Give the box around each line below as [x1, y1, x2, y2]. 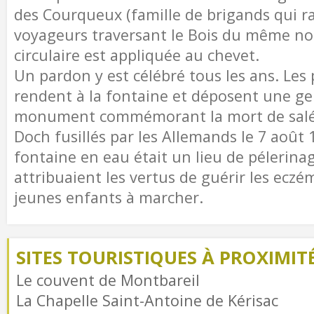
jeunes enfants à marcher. [14, 187, 203, 207]
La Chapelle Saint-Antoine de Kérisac [16, 290, 278, 310]
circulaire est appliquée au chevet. [14, 45, 259, 65]
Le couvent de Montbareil [16, 270, 200, 290]
